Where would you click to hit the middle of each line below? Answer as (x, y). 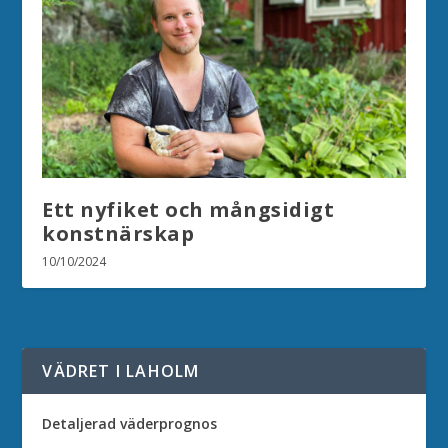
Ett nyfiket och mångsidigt (188, 210)
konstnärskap (118, 234)
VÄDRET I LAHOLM (121, 371)
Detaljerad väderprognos (130, 424)
